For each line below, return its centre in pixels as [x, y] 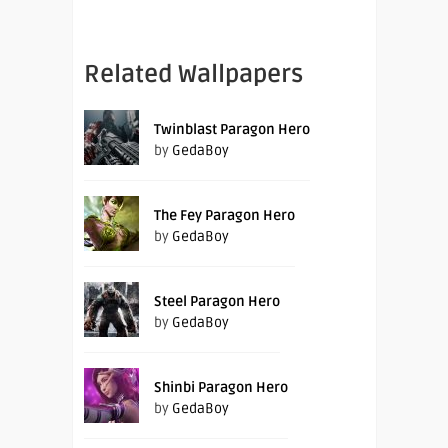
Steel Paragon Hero [217, 301]
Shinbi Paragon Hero [221, 387]
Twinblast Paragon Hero [232, 129]
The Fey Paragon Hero [224, 215]
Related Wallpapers [193, 74]
